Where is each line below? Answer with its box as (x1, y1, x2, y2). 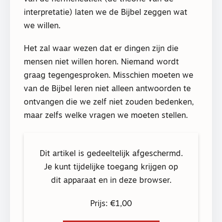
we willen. (24, 22, 60, 30)
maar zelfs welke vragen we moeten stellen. (24, 112, 188, 120)
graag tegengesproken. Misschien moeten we (24, 72, 193, 80)
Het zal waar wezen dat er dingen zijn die (24, 45, 178, 54)
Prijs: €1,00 (90, 200, 132, 209)
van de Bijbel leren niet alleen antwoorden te (24, 85, 191, 94)
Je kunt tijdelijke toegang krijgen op (44, 164, 178, 172)
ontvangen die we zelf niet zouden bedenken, (24, 99, 194, 107)
